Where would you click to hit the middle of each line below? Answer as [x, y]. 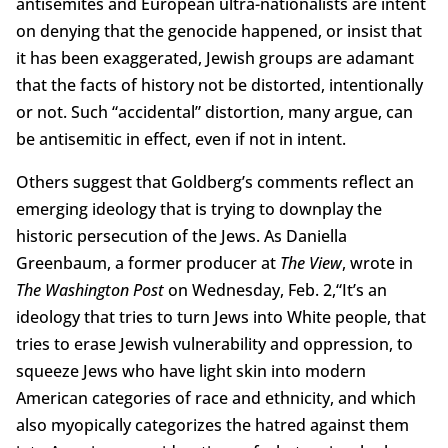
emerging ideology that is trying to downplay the [198, 209]
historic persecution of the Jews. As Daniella [181, 236]
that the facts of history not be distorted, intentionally [219, 85]
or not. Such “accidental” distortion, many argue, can [214, 112]
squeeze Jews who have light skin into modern [190, 371]
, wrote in [377, 263]
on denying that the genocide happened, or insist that [218, 31]
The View [310, 263]
